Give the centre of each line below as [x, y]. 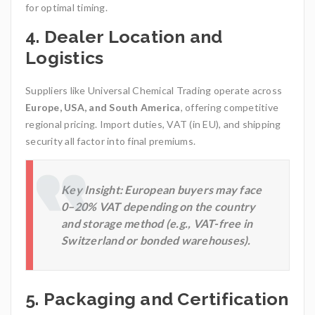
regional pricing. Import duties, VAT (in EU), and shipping [153, 124]
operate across [246, 91]
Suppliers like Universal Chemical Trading [118, 91]
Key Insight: [92, 190]
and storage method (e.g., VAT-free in [157, 224]
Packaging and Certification [166, 299]
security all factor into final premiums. [110, 141]
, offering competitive [229, 108]
